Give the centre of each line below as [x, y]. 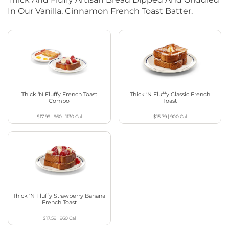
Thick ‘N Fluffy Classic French [170, 94]
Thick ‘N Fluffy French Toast [59, 94]
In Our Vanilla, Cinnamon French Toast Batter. [100, 11]
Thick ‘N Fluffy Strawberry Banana [59, 196]
